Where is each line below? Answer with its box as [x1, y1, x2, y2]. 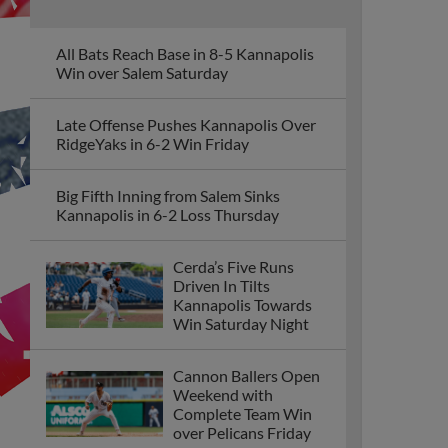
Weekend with [173, 385, 273, 404]
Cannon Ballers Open [173, 366, 320, 385]
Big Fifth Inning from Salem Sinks [56, 186, 280, 205]
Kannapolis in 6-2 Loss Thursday [56, 205, 279, 224]
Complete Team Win [173, 404, 312, 423]
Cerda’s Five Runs [173, 257, 294, 276]
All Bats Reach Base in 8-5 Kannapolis [56, 44, 314, 63]
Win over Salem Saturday [56, 63, 228, 82]
